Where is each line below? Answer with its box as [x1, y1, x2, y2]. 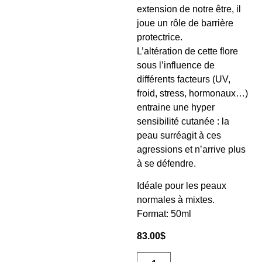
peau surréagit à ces [137, 130, 221, 140]
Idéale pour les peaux [137, 180, 226, 191]
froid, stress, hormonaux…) [137, 88, 248, 98]
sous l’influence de [137, 60, 215, 70]
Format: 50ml [137, 208, 191, 219]
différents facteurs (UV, [137, 74, 230, 84]
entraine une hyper [137, 102, 215, 112]
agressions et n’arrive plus [137, 144, 246, 154]
